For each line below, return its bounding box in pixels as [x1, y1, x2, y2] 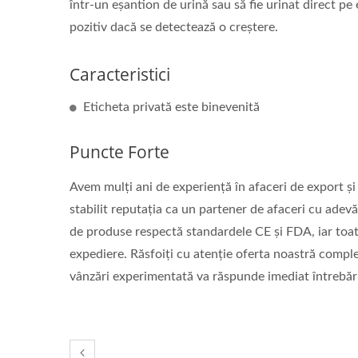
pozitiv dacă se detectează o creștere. [70, 21, 278, 34]
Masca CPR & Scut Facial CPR [84, 6, 271, 21]
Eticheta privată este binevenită [83, 101, 260, 113]
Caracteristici [70, 63, 170, 86]
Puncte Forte [70, 141, 169, 163]
